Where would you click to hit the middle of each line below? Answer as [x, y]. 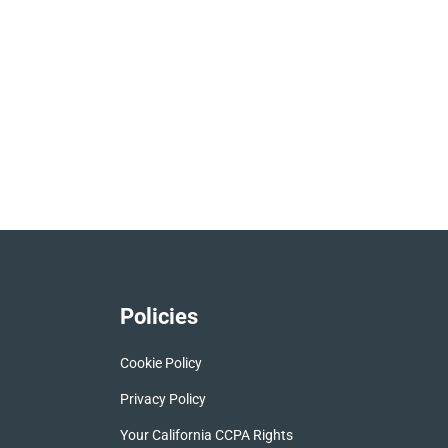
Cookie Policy [160, 363]
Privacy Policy [162, 399]
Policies [158, 317]
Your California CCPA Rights [206, 435]
